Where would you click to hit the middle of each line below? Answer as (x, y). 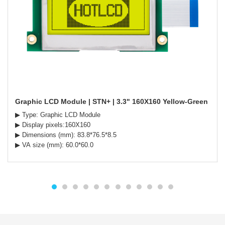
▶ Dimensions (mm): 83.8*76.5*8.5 (66, 135)
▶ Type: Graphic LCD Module (58, 115)
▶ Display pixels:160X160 (52, 125)
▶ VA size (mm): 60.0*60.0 (54, 145)
